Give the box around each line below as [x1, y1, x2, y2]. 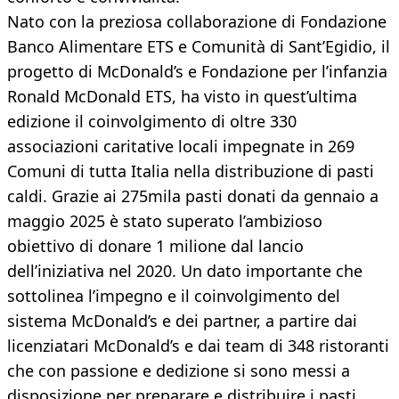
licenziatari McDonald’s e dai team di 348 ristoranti [7, 335, 389, 357]
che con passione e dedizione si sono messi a [7, 360, 350, 382]
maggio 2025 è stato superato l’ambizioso [7, 210, 322, 232]
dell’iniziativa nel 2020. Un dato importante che [7, 260, 362, 282]
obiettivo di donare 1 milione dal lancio [7, 235, 304, 257]
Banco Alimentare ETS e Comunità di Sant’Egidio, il [7, 36, 390, 58]
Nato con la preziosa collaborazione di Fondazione [7, 11, 387, 33]
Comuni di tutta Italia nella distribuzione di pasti [7, 160, 374, 183]
